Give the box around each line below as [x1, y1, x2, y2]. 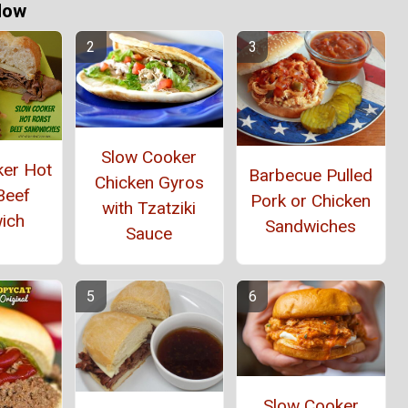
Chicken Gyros [94, 171, 204, 193]
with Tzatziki [102, 197, 197, 219]
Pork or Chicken [250, 189, 372, 211]
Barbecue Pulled [249, 164, 373, 186]
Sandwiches [265, 215, 357, 237]
